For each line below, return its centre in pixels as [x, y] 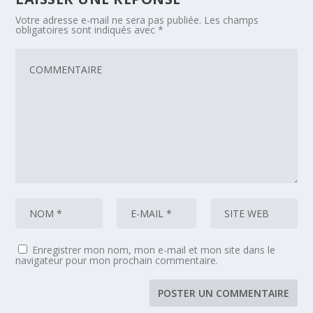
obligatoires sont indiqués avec [87, 30]
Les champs [232, 20]
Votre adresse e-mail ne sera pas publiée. [109, 20]
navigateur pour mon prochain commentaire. [117, 261]
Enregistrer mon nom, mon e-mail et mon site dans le [154, 250]
